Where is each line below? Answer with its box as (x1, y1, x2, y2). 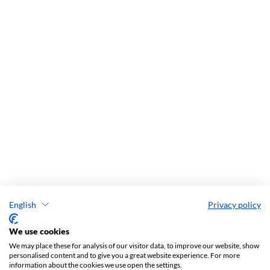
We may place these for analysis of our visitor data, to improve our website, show (9, 241, 259, 250)
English (9, 199, 36, 210)
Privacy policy (208, 199, 261, 210)
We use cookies (9, 226, 69, 236)
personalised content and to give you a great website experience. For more (9, 251, 240, 260)
